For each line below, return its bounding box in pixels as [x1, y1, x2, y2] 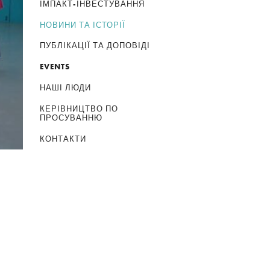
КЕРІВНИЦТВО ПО [40, 104, 119, 115]
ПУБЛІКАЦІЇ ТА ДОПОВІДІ [40, 40, 151, 51]
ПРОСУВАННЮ [40, 113, 103, 124]
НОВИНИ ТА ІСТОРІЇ [40, 19, 126, 30]
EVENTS [40, 61, 71, 72]
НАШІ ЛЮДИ [40, 83, 92, 93]
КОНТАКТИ [40, 133, 87, 144]
